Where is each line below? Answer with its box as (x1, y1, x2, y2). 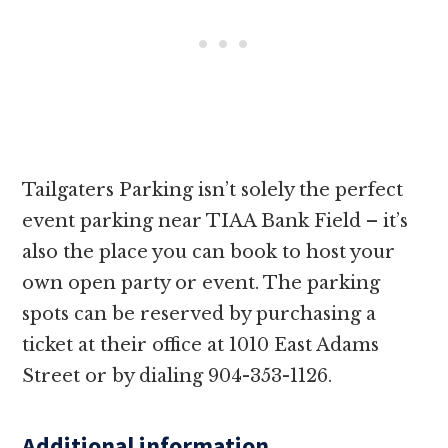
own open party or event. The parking (22, 271, 381, 294)
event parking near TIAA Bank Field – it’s (22, 209, 409, 232)
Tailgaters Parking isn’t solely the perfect (22, 178, 404, 201)
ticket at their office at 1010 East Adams (22, 333, 380, 356)
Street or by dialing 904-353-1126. (22, 364, 338, 387)
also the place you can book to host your (22, 240, 396, 263)
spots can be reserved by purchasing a (22, 302, 377, 325)
